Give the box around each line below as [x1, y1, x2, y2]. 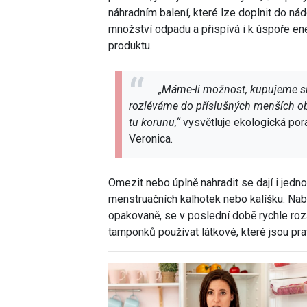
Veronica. [129, 132, 173, 146]
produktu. [108, 38, 152, 52]
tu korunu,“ [129, 116, 180, 130]
